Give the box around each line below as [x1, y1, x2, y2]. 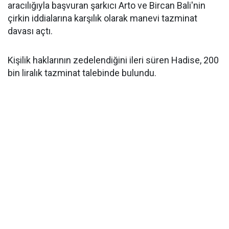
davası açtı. [8, 26, 53, 36]
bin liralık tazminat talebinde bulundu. [8, 67, 156, 78]
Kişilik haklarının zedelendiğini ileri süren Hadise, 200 [8, 55, 219, 65]
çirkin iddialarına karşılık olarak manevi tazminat [8, 13, 197, 24]
